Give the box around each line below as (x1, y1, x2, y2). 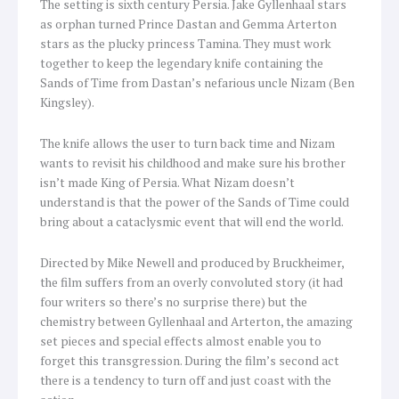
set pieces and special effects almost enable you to (40, 333, 322, 350)
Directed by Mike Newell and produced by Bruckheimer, (40, 255, 344, 272)
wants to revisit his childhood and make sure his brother (40, 155, 346, 172)
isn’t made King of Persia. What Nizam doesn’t (40, 175, 295, 191)
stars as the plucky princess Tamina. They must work (40, 36, 331, 53)
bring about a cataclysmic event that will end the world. (40, 214, 344, 231)
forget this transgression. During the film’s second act (40, 353, 339, 370)
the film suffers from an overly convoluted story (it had (40, 274, 343, 291)
